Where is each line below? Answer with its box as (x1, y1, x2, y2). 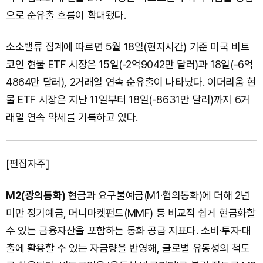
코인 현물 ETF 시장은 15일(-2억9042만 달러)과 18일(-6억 (6, 58, 254, 70)
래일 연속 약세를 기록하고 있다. (6, 110, 138, 123)
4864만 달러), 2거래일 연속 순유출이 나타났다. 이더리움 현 (6, 75, 256, 88)
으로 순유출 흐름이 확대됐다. (6, 8, 126, 21)
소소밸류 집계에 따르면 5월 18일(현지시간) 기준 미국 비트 (6, 40, 250, 53)
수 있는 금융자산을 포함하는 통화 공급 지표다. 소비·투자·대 (6, 224, 251, 237)
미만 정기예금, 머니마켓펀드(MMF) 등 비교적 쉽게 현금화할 (6, 206, 256, 219)
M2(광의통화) (6, 188, 68, 201)
